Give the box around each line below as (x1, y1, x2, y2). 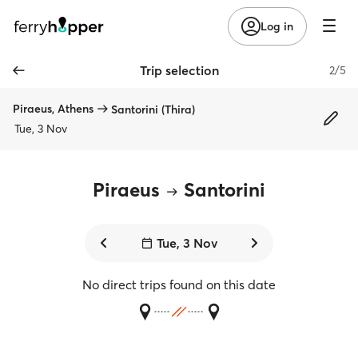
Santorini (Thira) (111, 101, 195, 117)
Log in (261, 18, 293, 34)
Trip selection (139, 62, 219, 78)
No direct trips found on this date (82, 276, 276, 292)
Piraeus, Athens (13, 101, 93, 116)
